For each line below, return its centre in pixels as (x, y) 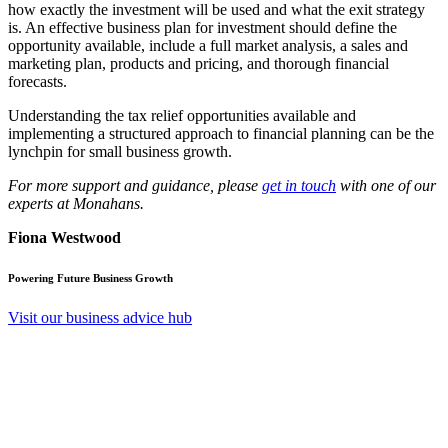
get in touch (299, 185)
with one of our (386, 185)
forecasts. (37, 81)
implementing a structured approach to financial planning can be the (221, 133)
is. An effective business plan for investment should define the (202, 27)
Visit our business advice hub (100, 317)
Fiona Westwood (64, 237)
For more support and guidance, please (135, 185)
